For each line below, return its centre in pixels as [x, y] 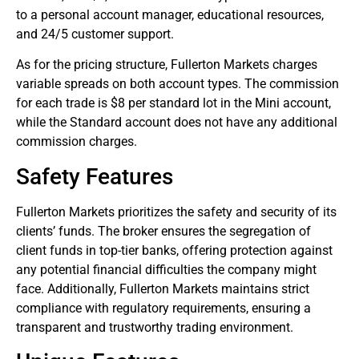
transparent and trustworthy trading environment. [155, 327]
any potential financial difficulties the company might [166, 269]
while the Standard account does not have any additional [177, 123]
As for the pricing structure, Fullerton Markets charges [167, 65]
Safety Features [95, 176]
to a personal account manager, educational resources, [170, 14]
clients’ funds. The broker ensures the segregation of [163, 231]
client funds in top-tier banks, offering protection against [174, 250]
